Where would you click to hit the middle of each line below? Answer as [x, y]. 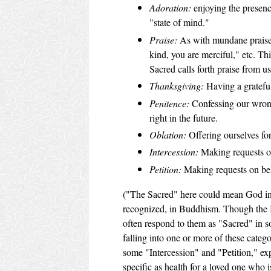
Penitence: [169, 103]
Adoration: [170, 8]
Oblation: [168, 134]
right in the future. [184, 117]
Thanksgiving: [177, 86]
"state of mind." [179, 22]
